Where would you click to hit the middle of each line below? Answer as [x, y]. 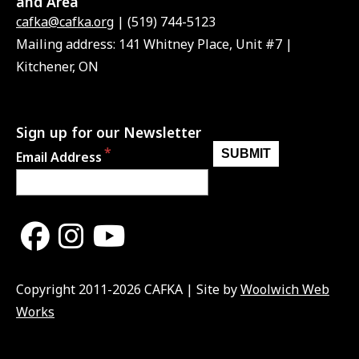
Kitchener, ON [57, 67]
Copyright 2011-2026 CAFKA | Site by [128, 289]
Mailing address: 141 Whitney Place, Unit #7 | [154, 44]
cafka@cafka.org [65, 22]
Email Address [59, 157]
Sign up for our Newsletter [109, 133]
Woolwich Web [285, 289]
